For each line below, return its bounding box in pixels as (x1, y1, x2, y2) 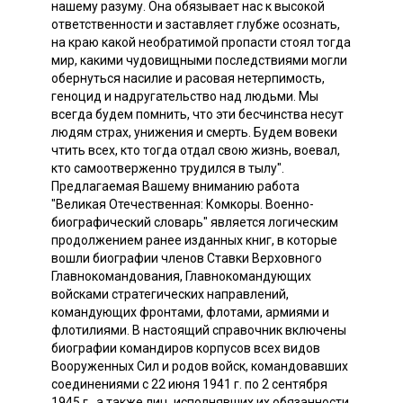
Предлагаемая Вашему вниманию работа (51, 178, 300, 193)
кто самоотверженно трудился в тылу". (51, 160, 284, 175)
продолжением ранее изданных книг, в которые (51, 232, 337, 247)
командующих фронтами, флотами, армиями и (51, 304, 329, 319)
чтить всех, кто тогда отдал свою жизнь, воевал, (51, 142, 340, 157)
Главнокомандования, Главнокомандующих (51, 268, 311, 283)
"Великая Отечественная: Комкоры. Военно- (51, 196, 314, 211)
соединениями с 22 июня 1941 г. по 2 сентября (51, 376, 327, 391)
